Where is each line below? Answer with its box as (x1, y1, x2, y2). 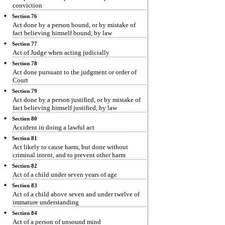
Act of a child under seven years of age (13, 171, 117, 178)
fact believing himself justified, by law (13, 104, 117, 111)
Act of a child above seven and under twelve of (13, 190, 140, 198)
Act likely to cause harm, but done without (13, 143, 128, 151)
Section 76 (12, 14, 37, 19)
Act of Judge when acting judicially (13, 49, 109, 56)
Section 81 (12, 136, 37, 141)
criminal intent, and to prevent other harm (13, 151, 126, 159)
